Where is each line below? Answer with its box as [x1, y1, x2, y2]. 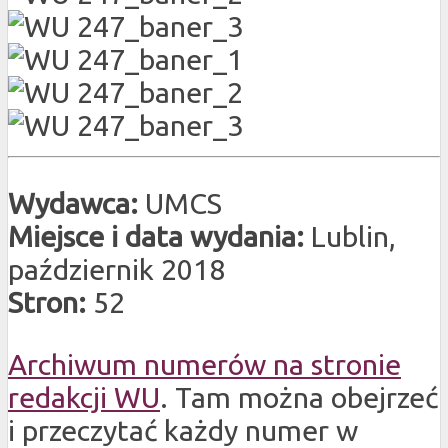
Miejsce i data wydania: [8, 219, 311, 252]
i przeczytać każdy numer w [8, 413, 358, 446]
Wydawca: [8, 186, 145, 219]
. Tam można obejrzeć [160, 380, 438, 413]
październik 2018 [8, 252, 225, 285]
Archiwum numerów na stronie [8, 347, 401, 380]
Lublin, [311, 219, 396, 252]
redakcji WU [8, 380, 160, 413]
